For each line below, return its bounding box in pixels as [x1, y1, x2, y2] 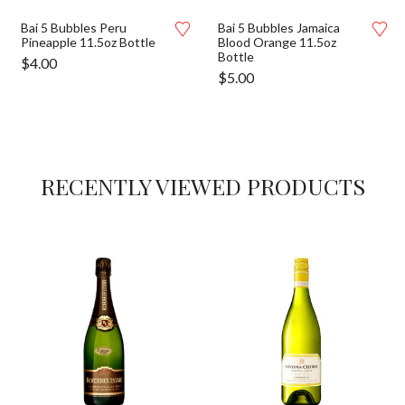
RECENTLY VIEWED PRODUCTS [40, 171, 365, 201]
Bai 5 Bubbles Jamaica [218, 20, 340, 35]
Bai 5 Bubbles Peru [21, 20, 127, 35]
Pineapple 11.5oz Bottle [21, 34, 155, 50]
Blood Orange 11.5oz [218, 34, 336, 50]
